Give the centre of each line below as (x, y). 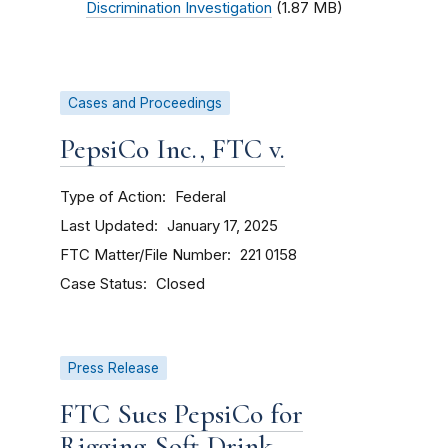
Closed (180, 284)
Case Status (101, 283)
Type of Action (111, 196)
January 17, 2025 (222, 226)
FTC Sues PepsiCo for (181, 414)
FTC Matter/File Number (143, 254)
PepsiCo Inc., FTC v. (172, 149)
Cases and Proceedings (145, 103)
